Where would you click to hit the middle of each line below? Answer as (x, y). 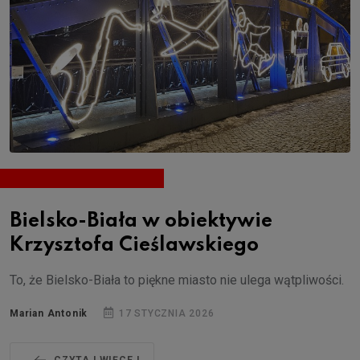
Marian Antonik (49, 313)
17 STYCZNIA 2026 (165, 313)
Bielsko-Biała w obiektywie (141, 221)
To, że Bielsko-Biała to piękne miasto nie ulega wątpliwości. (178, 280)
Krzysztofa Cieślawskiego (134, 245)
